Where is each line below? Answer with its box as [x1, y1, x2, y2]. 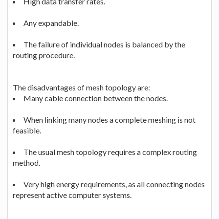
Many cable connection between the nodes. [23, 93, 168, 103]
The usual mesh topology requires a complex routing [23, 147, 197, 156]
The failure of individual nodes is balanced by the [23, 39, 185, 49]
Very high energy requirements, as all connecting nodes [23, 179, 205, 189]
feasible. [13, 125, 41, 135]
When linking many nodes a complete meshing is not [23, 114, 196, 124]
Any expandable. [23, 18, 79, 27]
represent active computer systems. [13, 190, 131, 199]
